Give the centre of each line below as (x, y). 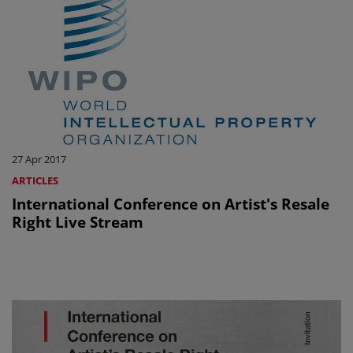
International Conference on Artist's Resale (171, 203)
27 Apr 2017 (39, 159)
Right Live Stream (78, 221)
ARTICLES (35, 180)
